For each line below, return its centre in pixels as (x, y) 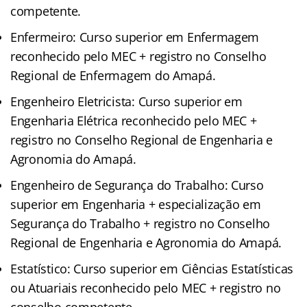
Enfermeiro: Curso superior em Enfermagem (135, 37)
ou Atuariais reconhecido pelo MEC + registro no (146, 287)
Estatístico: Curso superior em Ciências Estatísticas (152, 268)
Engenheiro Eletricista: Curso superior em (126, 101)
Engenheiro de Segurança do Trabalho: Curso (137, 185)
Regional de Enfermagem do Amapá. (113, 75)
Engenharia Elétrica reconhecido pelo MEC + (134, 120)
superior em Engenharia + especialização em (136, 204)
